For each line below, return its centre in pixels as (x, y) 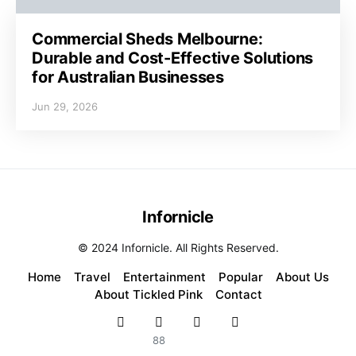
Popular (240, 277)
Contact (238, 295)
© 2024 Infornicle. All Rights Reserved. (178, 248)
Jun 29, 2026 (65, 107)
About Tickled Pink (148, 295)
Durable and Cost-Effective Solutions (172, 58)
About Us (302, 277)
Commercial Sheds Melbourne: (147, 39)
